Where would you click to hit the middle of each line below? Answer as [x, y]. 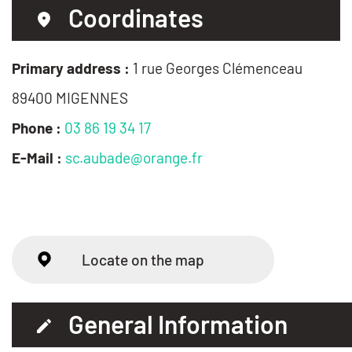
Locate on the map [143, 259]
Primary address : [71, 68]
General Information [178, 323]
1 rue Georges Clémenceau [218, 68]
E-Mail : [37, 158]
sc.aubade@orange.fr [134, 158]
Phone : [37, 128]
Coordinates [136, 17]
